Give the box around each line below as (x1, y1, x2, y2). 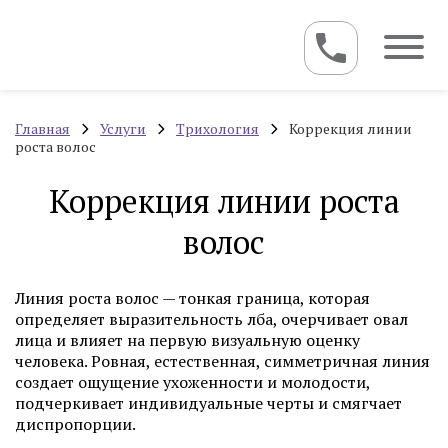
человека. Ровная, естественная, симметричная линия (15, 350, 430, 372)
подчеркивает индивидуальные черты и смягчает (15, 392, 402, 414)
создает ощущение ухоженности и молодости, (15, 371, 370, 393)
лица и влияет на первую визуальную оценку (15, 329, 360, 351)
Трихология (176, 119, 259, 138)
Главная (15, 119, 70, 138)
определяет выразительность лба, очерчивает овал (15, 308, 408, 330)
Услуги (100, 119, 146, 138)
